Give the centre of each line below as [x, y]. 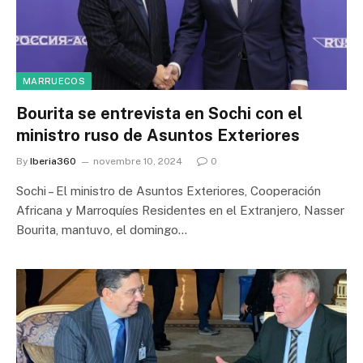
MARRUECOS [54, 81]
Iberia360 [53, 161]
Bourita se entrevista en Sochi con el [159, 113]
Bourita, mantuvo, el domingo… [102, 230]
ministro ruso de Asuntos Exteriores [158, 135]
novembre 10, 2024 [138, 161]
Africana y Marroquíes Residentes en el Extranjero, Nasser [180, 210]
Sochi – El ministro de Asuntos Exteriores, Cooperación [169, 191]
